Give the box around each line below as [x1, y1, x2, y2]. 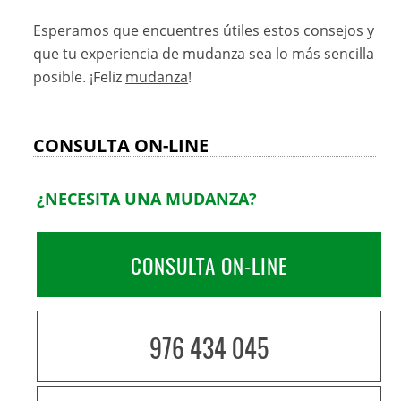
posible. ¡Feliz [33, 67, 126, 88]
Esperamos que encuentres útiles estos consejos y [33, 21, 375, 41]
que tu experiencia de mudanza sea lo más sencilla [33, 44, 375, 64]
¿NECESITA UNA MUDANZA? [37, 188, 258, 210]
